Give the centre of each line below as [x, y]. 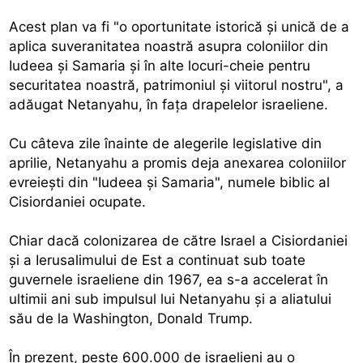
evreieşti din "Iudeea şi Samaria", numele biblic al [170, 182]
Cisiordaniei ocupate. [78, 201]
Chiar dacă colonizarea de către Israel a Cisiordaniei [179, 240]
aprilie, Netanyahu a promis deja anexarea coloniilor [178, 162]
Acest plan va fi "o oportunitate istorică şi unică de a [179, 26]
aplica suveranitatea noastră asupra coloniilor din [169, 46]
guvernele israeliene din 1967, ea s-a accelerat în [169, 279]
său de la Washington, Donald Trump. [131, 318]
